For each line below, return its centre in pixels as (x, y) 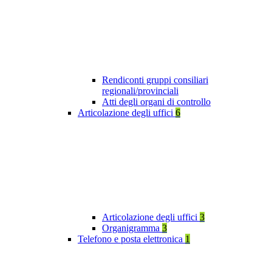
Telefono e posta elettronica (131, 239)
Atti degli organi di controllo (156, 102)
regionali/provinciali (140, 91)
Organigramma (132, 228)
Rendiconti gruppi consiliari (155, 80)
